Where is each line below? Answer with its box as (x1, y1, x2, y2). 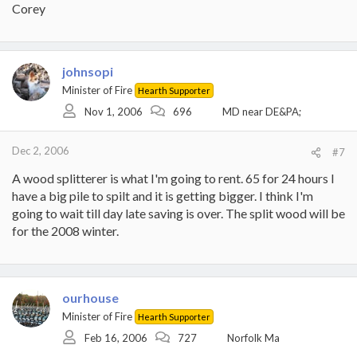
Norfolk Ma (227, 331, 280, 344)
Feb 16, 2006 (84, 331, 147, 344)
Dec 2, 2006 (12, 144, 69, 157)
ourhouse (62, 290, 119, 305)
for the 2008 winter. (12, 223, 119, 238)
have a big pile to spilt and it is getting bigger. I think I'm (12, 188, 313, 203)
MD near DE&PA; (222, 104, 301, 118)
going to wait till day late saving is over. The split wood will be (12, 206, 345, 221)
